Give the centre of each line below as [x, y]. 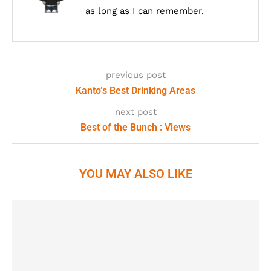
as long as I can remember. [145, 11]
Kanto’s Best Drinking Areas [135, 90]
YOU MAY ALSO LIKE [135, 174]
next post [135, 112]
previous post [135, 75]
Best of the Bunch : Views [135, 127]
